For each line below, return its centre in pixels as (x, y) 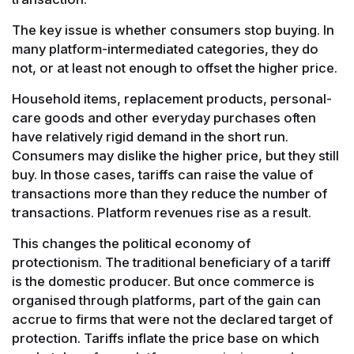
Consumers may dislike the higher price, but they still (175, 155)
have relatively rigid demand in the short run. (150, 136)
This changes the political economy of (131, 243)
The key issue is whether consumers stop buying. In (173, 30)
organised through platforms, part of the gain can (166, 300)
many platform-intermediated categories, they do (165, 49)
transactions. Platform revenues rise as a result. (162, 212)
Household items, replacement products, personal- (172, 98)
